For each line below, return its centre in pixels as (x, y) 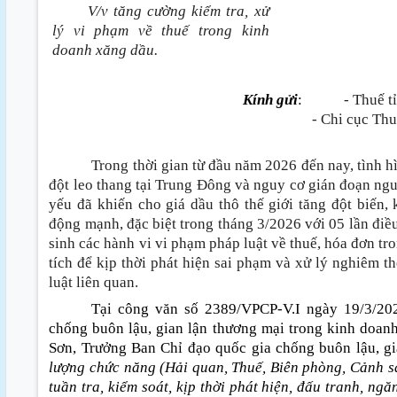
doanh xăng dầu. (105, 50)
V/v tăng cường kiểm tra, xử (179, 11)
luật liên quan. (96, 282)
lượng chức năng (105, 367)
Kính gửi (270, 99)
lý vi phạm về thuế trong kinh (161, 30)
